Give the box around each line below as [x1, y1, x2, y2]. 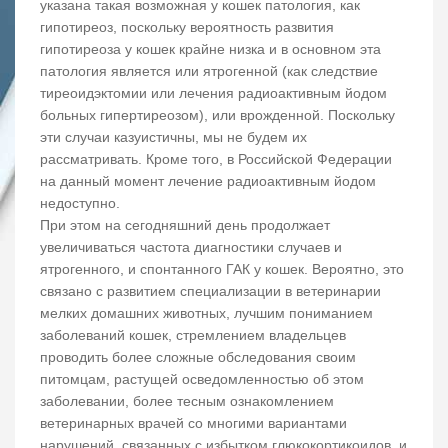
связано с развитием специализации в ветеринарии [40, 283, 381, 300]
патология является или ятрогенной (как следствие [40, 63, 378, 80]
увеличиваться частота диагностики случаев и [40, 239, 342, 256]
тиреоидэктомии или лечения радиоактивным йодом [40, 85, 387, 102]
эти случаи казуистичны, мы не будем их [40, 129, 307, 146]
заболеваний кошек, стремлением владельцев [40, 327, 346, 344]
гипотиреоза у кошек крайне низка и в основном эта [40, 41, 381, 58]
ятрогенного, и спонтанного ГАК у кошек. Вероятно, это [40, 261, 404, 278]
